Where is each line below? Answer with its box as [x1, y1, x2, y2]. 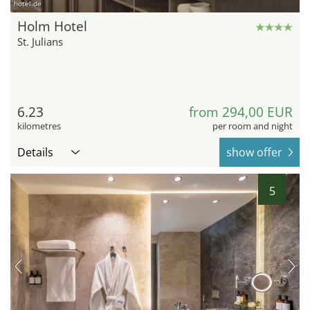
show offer [226, 144, 282, 160]
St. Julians [17, 34, 63, 48]
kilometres [17, 119, 61, 132]
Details [17, 144, 53, 160]
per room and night [212, 119, 293, 132]
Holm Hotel [17, 17, 87, 35]
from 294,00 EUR [189, 102, 293, 121]
